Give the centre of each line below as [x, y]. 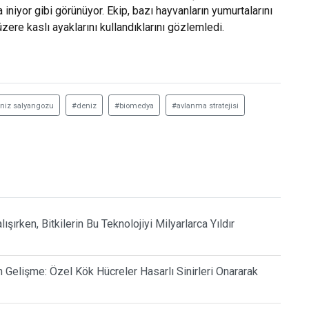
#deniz [84, 106]
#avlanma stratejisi [205, 106]
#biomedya [134, 106]
